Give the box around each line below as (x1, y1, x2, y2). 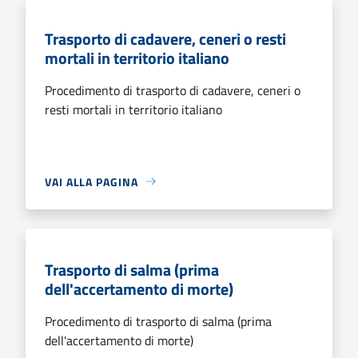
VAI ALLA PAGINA (45, 173, 138, 190)
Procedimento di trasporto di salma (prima (45, 311, 272, 331)
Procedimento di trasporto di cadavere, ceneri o (45, 80, 300, 100)
